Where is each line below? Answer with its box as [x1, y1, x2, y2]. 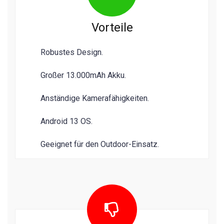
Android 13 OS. [40, 116, 92, 126]
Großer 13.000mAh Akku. [40, 70, 126, 80]
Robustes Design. [40, 47, 103, 57]
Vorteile [91, 20, 133, 35]
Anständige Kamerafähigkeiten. [40, 93, 149, 103]
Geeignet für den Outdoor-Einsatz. [40, 139, 159, 149]
